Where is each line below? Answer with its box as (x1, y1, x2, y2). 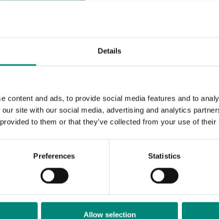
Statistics (148, 152, 180, 160)
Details (97, 46, 122, 55)
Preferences (33, 152, 75, 160)
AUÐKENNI (120, 68, 160, 78)
